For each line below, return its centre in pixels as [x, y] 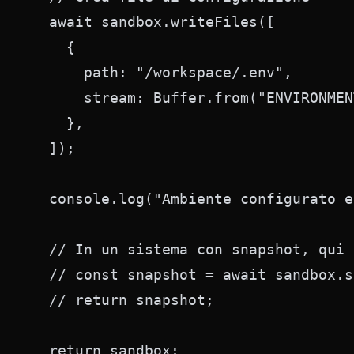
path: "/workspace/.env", [166, 72]
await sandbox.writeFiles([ [153, 22]
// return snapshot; [123, 300]
